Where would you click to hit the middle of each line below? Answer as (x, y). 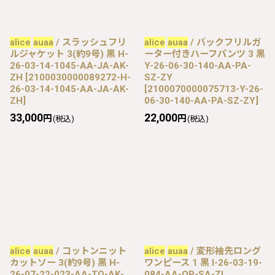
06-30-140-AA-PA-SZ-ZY (200, 100)
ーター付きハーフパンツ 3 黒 (205, 54)
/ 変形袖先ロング (224, 251)
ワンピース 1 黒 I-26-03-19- (203, 262)
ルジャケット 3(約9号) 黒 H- (69, 54)
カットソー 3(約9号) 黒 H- (65, 262)
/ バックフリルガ (224, 42)
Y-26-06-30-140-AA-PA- (198, 65)
